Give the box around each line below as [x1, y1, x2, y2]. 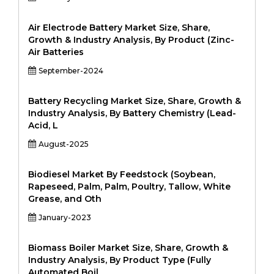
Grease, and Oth [28, 193, 102, 204]
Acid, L [28, 120, 58, 131]
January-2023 [39, 213, 91, 222]
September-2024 [39, 66, 103, 75]
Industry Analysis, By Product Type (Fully [28, 254, 211, 265]
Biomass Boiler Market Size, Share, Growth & [28, 242, 228, 253]
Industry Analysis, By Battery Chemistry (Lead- [28, 108, 236, 119]
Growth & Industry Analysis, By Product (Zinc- [28, 34, 234, 45]
